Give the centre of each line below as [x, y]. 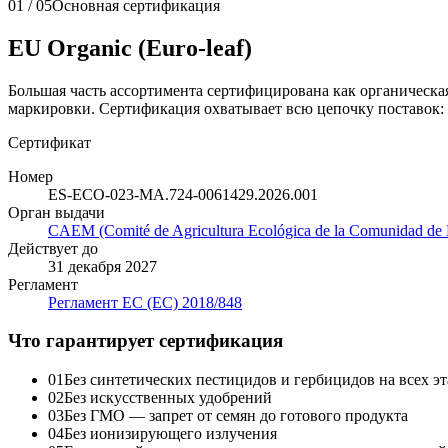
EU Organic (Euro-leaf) [130, 47]
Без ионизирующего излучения [170, 434]
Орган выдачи [56, 212]
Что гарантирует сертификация [145, 341]
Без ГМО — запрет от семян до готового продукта [236, 416]
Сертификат [49, 142]
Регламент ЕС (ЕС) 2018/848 [145, 302]
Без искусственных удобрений [168, 398]
